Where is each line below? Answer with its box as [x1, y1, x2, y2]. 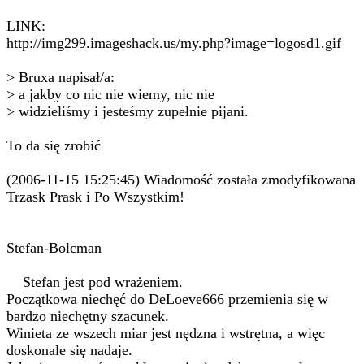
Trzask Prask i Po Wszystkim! [6, 188, 184, 205]
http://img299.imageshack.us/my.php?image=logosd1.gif [6, 35, 341, 51]
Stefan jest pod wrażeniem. [6, 274, 183, 290]
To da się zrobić [6, 137, 101, 154]
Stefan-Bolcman [6, 240, 102, 256]
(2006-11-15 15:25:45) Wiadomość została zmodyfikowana [6, 171, 356, 188]
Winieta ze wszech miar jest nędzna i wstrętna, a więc [6, 325, 325, 341]
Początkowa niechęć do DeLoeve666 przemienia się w [6, 291, 328, 307]
